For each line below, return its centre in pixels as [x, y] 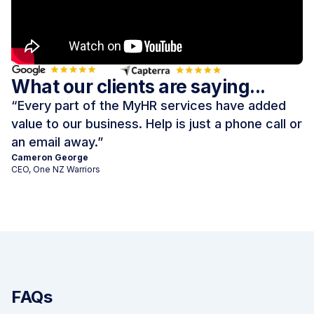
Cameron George [50, 158]
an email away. [54, 142]
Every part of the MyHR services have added [152, 106]
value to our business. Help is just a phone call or [157, 124]
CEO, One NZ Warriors [56, 170]
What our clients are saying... [138, 87]
